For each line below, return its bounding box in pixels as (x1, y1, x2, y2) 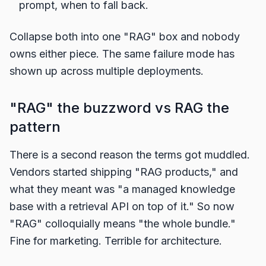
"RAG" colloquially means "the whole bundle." (9, 217, 236, 230)
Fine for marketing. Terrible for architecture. (9, 235, 222, 247)
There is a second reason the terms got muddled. (9, 148, 250, 161)
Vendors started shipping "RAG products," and (9, 166, 238, 178)
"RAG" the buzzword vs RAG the (9, 99, 229, 116)
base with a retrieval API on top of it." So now (9, 200, 235, 213)
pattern (9, 118, 61, 135)
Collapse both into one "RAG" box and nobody (9, 30, 240, 43)
